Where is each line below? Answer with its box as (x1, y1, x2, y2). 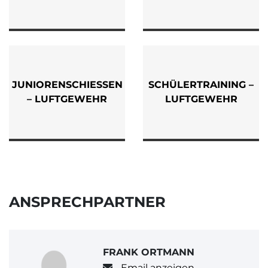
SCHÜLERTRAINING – (148, 79, 254, 90)
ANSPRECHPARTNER (9, 193, 166, 211)
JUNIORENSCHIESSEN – (11, 79, 123, 90)
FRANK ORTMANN (103, 246, 195, 258)
